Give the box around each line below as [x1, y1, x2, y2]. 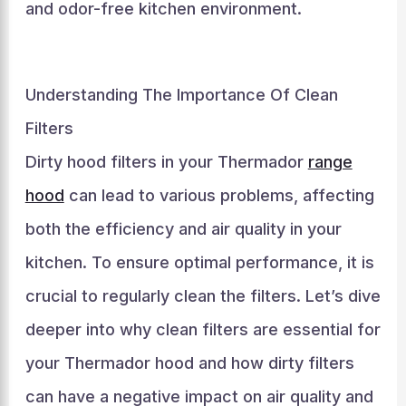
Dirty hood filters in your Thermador [24, 152, 308, 171]
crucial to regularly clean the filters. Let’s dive [24, 286, 381, 305]
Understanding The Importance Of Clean [24, 85, 338, 104]
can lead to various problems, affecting [63, 186, 374, 205]
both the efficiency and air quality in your [24, 219, 342, 238]
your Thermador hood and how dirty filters [24, 353, 354, 372]
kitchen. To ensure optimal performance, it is [24, 253, 374, 272]
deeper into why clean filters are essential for [24, 320, 381, 339]
